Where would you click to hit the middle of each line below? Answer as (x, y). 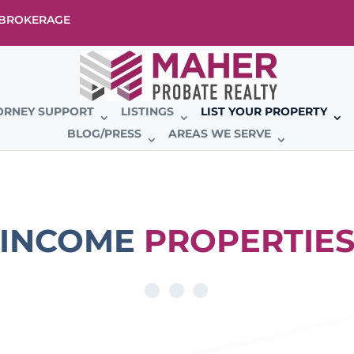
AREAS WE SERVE (220, 134)
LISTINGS (147, 111)
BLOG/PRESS (104, 134)
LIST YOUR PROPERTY (264, 111)
